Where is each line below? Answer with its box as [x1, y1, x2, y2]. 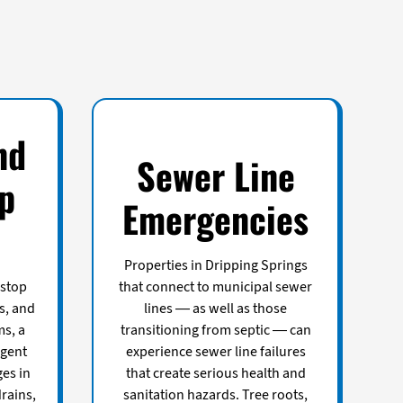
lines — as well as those [144, 298, 288, 318]
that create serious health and [125, 363, 306, 383]
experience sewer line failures [125, 341, 306, 362]
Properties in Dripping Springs [123, 255, 308, 275]
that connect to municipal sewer [119, 276, 313, 297]
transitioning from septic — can [120, 319, 311, 340]
